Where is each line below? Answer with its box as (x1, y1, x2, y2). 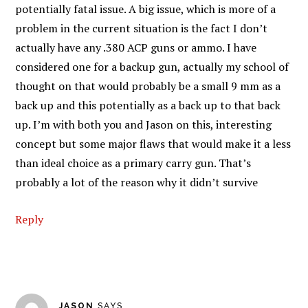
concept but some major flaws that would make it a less (15, 136, 291, 151)
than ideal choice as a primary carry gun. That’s (15, 155, 252, 170)
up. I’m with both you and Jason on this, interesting (15, 117, 272, 132)
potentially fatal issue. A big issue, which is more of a (15, 1, 276, 16)
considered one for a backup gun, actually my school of (15, 59, 289, 74)
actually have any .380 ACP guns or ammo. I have (15, 40, 257, 55)
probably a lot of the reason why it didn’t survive (15, 175, 258, 190)
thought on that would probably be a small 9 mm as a (15, 78, 281, 93)
